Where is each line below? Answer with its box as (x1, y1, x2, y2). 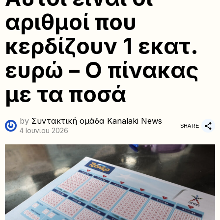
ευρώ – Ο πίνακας (5, 57, 199, 83)
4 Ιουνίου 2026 (20, 127, 68, 135)
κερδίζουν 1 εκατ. (5, 33, 198, 59)
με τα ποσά (5, 81, 126, 108)
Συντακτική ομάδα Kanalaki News (31, 116, 162, 126)
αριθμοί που (5, 9, 137, 35)
